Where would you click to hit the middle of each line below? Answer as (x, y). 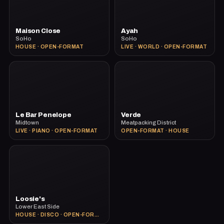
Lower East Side (37, 206)
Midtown (27, 122)
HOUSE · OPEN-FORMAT (49, 46)
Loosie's (30, 199)
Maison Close (38, 31)
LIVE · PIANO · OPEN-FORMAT (56, 130)
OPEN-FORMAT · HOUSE (155, 130)
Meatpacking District (148, 122)
